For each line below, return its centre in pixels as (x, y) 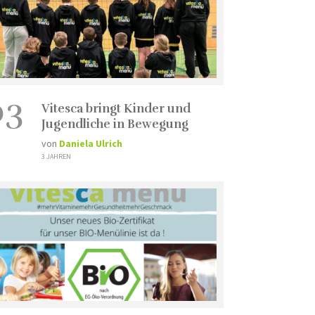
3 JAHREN (56, 156)
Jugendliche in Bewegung (115, 124)
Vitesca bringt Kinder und (116, 108)
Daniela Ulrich (90, 143)
